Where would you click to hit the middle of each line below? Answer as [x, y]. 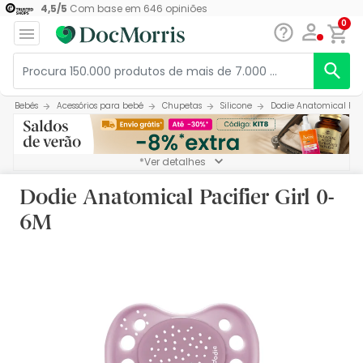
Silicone [236, 106]
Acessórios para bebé [100, 106]
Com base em [105, 9]
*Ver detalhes [173, 162]
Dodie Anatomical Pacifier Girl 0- [177, 196]
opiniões [185, 9]
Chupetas [182, 106]
